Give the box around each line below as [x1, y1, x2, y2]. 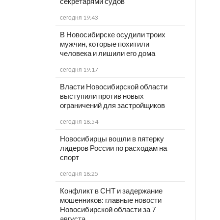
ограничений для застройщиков [59, 101, 165, 110]
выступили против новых [59, 91, 144, 101]
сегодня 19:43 [59, 14, 98, 22]
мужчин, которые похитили [59, 39, 149, 49]
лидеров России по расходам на [59, 143, 167, 153]
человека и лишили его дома [59, 49, 155, 58]
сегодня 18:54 [59, 118, 98, 126]
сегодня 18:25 [59, 170, 98, 178]
